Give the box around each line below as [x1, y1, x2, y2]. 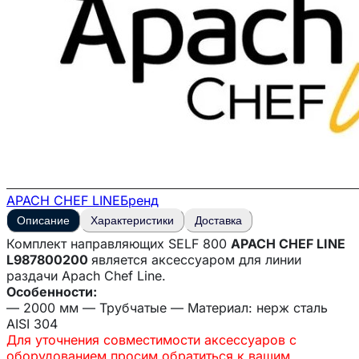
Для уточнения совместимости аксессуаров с [6, 331, 296, 348]
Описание [17, 213, 70, 227]
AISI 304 [6, 315, 62, 332]
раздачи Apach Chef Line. [6, 267, 170, 284]
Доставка [195, 213, 242, 227]
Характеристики [91, 213, 174, 227]
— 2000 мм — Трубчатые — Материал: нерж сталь [6, 299, 328, 316]
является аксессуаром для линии [91, 251, 301, 268]
